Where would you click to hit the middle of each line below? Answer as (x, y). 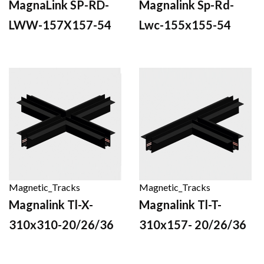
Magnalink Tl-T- (180, 204)
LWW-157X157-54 (60, 24)
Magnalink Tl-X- (51, 204)
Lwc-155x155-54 (185, 24)
